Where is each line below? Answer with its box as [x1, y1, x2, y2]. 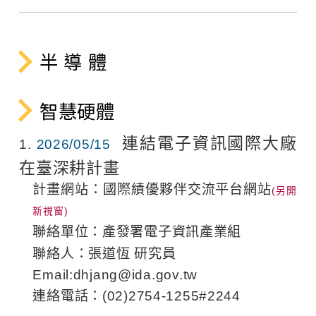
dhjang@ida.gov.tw [73, 267, 197, 282]
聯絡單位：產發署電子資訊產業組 [32, 224, 242, 240]
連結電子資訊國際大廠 [122, 133, 297, 152]
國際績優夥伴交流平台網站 [103, 181, 272, 197]
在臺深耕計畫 [19, 158, 120, 177]
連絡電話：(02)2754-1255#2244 [32, 288, 241, 304]
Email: [32, 267, 73, 282]
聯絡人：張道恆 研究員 [32, 245, 176, 261]
